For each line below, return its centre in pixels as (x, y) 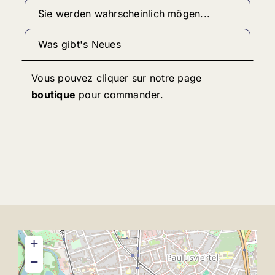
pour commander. (119, 95)
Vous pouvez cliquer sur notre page (117, 78)
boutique (54, 95)
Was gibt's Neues (79, 44)
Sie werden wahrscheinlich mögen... (124, 13)
